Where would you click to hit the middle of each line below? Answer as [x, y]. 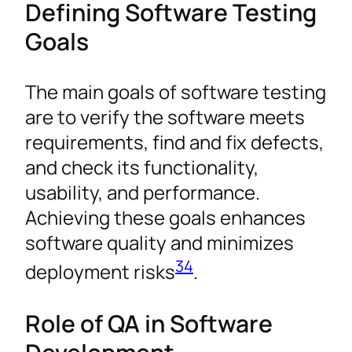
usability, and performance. [143, 192]
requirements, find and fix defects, [174, 142]
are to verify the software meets [165, 117]
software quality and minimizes [159, 243]
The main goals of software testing [176, 92]
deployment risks [100, 272]
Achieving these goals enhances [165, 218]
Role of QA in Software [149, 323]
